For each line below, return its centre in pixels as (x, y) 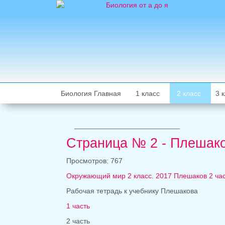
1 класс (147, 94)
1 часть (78, 206)
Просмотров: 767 (94, 161)
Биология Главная (91, 94)
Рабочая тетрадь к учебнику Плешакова (132, 191)
